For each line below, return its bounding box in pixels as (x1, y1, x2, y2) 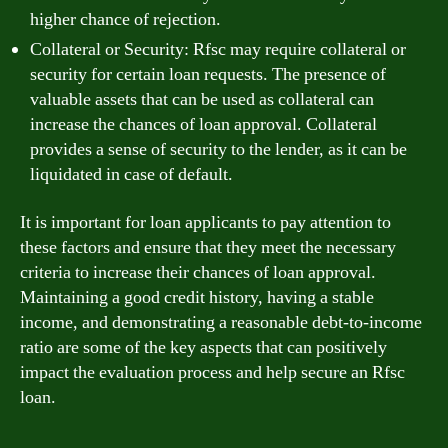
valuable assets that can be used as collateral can (30, 88, 374, 111)
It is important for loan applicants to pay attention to (20, 210, 391, 234)
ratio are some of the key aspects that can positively (20, 335, 387, 359)
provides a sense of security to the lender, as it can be (30, 138, 407, 161)
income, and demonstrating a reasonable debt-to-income (20, 310, 422, 334)
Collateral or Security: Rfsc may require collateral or (30, 38, 406, 61)
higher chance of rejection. (30, 8, 221, 31)
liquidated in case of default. (30, 163, 233, 186)
